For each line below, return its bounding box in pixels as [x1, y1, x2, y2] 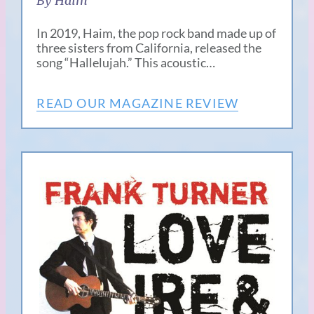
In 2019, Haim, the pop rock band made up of [36, 25, 277, 41]
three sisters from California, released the [36, 39, 262, 55]
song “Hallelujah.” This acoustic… [36, 54, 216, 70]
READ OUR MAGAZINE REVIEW [36, 95, 239, 111]
